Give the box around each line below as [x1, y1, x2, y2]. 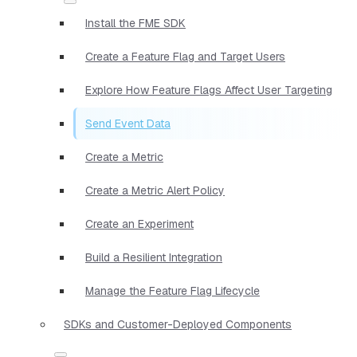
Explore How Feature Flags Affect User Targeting [85, 82, 332, 97]
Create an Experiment [85, 216, 194, 231]
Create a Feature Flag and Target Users [85, 49, 285, 64]
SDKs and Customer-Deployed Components [64, 316, 292, 331]
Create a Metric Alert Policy [85, 182, 225, 198]
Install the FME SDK [85, 15, 186, 30]
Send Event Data [85, 116, 171, 131]
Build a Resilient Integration [85, 249, 222, 265]
